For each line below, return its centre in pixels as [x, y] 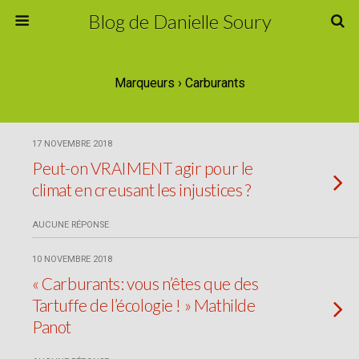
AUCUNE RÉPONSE [71, 225]
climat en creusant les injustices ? [141, 190]
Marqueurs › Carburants [179, 83]
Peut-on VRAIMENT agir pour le [143, 168]
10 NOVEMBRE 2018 [72, 259]
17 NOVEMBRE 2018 [72, 144]
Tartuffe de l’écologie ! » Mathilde [144, 305]
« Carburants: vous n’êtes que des [145, 283]
